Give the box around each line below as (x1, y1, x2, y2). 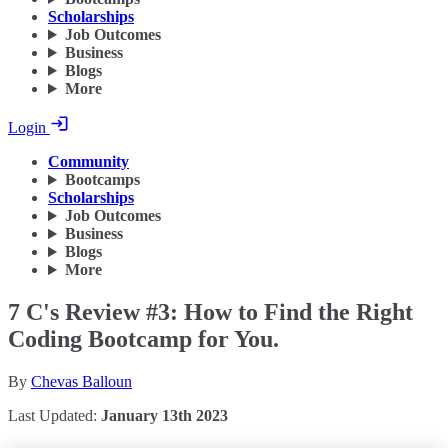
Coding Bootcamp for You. (8, 326, 279, 353)
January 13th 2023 (101, 407, 228, 424)
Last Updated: (8, 407, 101, 424)
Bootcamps (64, 171, 140, 189)
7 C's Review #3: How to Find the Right (8, 299, 413, 326)
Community (48, 153, 129, 171)
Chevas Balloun (31, 373, 132, 390)
